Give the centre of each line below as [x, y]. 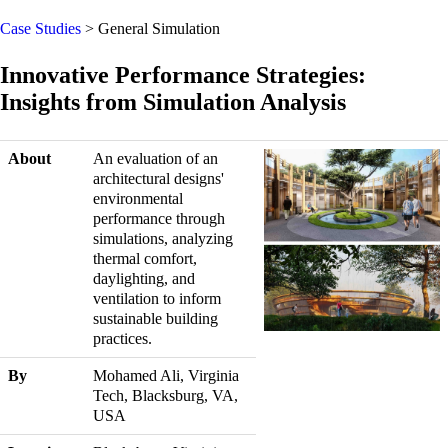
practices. [122, 338]
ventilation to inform [157, 298]
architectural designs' [158, 178]
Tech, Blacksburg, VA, [165, 395]
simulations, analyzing [163, 238]
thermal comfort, [145, 258]
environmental [138, 198]
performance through [159, 218]
